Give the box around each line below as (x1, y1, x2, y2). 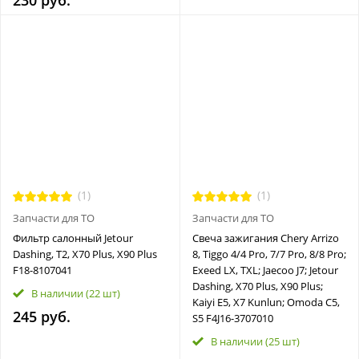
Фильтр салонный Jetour (13, 230, 133, 245)
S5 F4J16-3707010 (192, 310, 273, 325)
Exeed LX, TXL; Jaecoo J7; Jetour (192, 262, 338, 277)
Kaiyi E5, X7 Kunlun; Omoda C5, (192, 294, 340, 309)
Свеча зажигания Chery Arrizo (192, 230, 339, 245)
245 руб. (13, 306, 71, 326)
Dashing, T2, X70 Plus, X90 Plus (13, 246, 157, 261)
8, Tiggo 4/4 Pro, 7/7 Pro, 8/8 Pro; (192, 246, 346, 261)
